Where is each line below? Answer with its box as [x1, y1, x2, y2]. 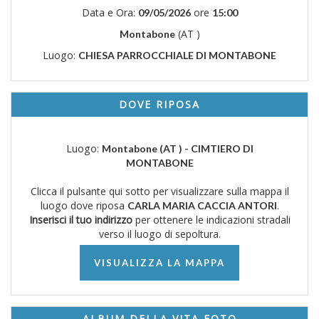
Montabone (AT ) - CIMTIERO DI [101, 142, 253, 155]
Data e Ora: [81, 5, 138, 19]
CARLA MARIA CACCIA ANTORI [127, 199, 277, 211]
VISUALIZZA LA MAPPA [94, 256, 225, 268]
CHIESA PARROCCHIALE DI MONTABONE [78, 48, 276, 61]
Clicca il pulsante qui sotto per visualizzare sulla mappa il [30, 184, 289, 198]
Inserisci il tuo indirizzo [28, 212, 132, 226]
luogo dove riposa [40, 198, 127, 212]
